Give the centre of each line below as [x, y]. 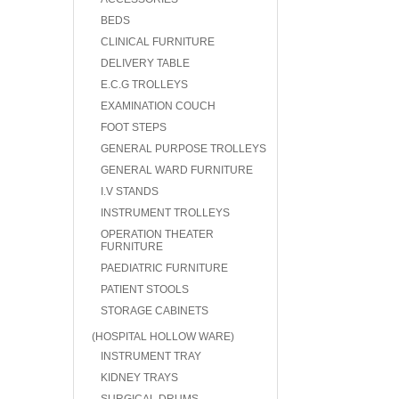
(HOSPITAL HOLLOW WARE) [163, 337]
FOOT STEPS [134, 127]
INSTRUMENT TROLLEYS [165, 213]
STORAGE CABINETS [155, 311]
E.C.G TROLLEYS [144, 85]
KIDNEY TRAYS [139, 378]
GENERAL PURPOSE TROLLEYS [183, 149]
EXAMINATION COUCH [158, 106]
